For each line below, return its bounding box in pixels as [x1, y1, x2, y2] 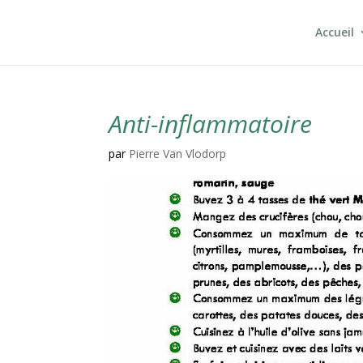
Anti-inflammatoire [109, 107, 313, 140]
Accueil [314, 24, 354, 40]
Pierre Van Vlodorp [129, 146, 227, 161]
